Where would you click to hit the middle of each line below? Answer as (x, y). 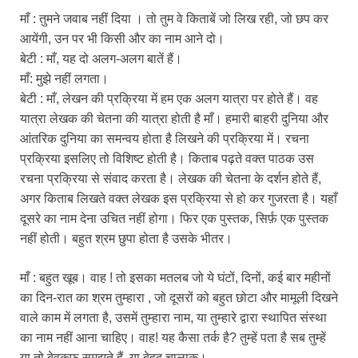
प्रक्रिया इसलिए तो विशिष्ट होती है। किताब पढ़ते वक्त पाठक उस (167, 159)
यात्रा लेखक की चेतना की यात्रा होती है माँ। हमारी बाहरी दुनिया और (174, 119)
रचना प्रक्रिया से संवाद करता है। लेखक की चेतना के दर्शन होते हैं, (171, 179)
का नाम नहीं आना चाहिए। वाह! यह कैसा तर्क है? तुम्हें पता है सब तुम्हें (173, 338)
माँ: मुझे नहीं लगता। (64, 79)
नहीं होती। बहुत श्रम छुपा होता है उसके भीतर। (126, 239)
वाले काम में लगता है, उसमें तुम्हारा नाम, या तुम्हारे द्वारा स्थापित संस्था (173, 318)
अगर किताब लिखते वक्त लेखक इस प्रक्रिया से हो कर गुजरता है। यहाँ (179, 199)
